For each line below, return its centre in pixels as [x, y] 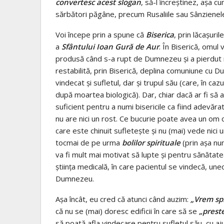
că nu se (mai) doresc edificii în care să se [127, 211]
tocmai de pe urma [89, 142]
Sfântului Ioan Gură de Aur [110, 46]
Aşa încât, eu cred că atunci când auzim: [123, 199]
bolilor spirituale [151, 142]
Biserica [160, 34]
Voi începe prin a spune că [101, 34]
